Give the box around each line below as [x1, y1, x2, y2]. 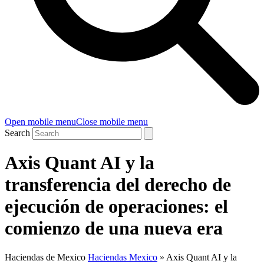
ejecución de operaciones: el [5, 196, 228, 217]
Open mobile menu [5, 117, 76, 127]
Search [5, 128, 30, 138]
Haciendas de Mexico [5, 252, 85, 262]
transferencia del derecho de [5, 174, 231, 196]
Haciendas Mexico [88, 252, 157, 262]
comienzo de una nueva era [5, 217, 223, 239]
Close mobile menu [76, 117, 148, 127]
